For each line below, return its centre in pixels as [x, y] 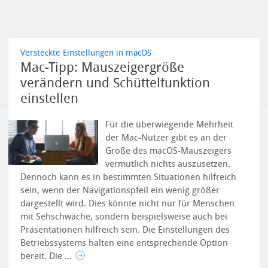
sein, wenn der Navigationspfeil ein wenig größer [120, 190]
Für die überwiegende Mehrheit [170, 124]
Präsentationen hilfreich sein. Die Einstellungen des [125, 230]
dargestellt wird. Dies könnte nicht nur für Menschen [128, 203]
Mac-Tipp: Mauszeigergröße [103, 68]
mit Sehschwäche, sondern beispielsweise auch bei [124, 217]
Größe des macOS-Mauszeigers [169, 151]
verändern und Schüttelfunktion [115, 83]
